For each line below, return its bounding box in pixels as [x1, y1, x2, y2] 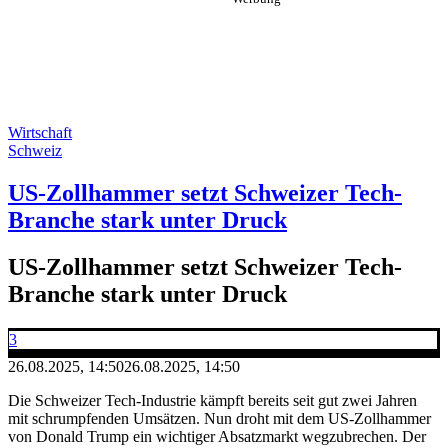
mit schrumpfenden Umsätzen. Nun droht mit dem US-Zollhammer [8, 409, 431, 427]
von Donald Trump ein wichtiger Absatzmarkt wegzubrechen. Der [8, 427, 426, 445]
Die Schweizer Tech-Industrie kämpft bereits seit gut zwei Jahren [8, 391, 417, 409]
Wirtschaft [8, 124, 72, 141]
